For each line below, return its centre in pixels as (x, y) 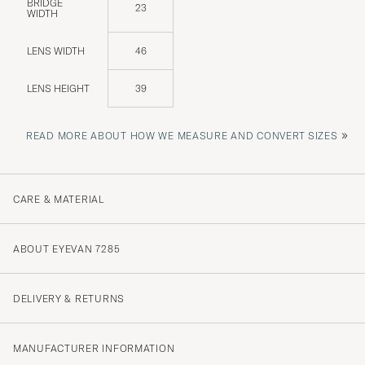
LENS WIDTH (56, 51)
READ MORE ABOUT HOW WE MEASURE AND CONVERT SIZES (182, 135)
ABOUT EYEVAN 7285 (67, 248)
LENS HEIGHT (58, 88)
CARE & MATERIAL (59, 199)
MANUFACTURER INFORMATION (94, 348)
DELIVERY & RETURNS (69, 298)
